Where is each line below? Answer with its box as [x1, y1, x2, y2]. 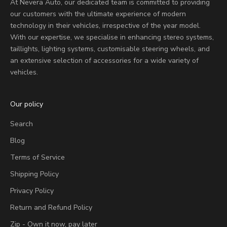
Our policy [10, 99, 43, 109]
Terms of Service [10, 153, 65, 163]
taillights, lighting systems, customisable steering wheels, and [10, 44, 210, 54]
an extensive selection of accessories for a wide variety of [10, 56, 199, 66]
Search [10, 119, 33, 129]
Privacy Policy [10, 186, 54, 196]
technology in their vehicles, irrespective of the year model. [10, 21, 201, 31]
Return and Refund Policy [10, 203, 92, 213]
